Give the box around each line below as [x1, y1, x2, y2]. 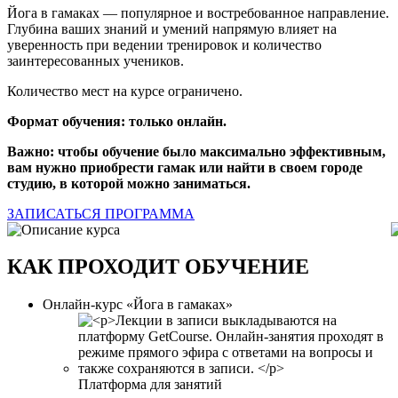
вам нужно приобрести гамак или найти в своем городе [7, 159, 362, 175]
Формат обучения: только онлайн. [7, 113, 227, 129]
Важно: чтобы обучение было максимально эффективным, [7, 143, 386, 159]
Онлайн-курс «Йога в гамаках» [43, 297, 233, 313]
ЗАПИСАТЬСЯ [7, 205, 105, 221]
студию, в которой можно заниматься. [7, 175, 251, 191]
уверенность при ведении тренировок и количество [7, 36, 322, 52]
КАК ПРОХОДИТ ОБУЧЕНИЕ [7, 255, 309, 279]
